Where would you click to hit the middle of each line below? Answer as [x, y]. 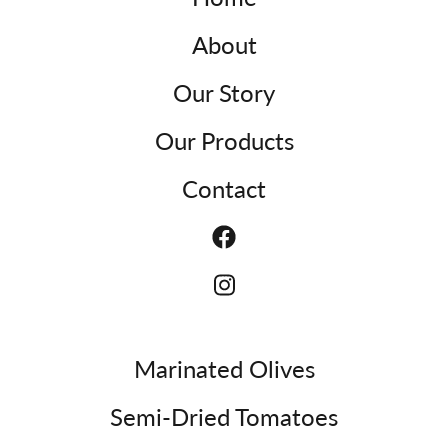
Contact [224, 188]
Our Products [224, 140]
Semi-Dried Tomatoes [224, 416]
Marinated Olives [224, 368]
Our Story [224, 92]
